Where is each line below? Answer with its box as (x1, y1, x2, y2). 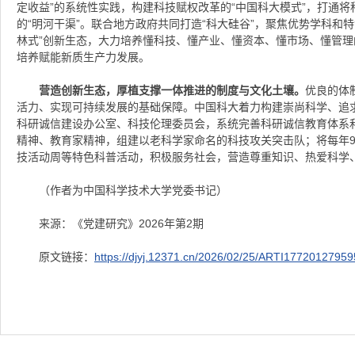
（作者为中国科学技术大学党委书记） (39, 183, 227, 197)
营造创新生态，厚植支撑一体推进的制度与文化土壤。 (39, 83, 305, 97)
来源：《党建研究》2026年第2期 (39, 216, 204, 230)
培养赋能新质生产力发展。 (17, 50, 150, 63)
